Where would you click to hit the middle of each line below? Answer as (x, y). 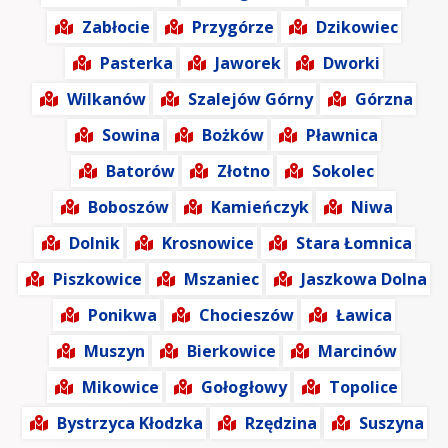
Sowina (131, 135)
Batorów (140, 171)
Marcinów (357, 351)
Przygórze (233, 27)
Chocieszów (246, 315)
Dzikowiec (357, 27)
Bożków (233, 135)
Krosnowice (207, 243)
